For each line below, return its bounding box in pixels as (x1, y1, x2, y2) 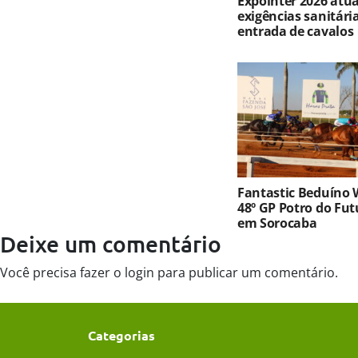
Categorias (88, 327, 155, 344)
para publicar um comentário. (154, 264, 338, 282)
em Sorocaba (237, 214, 317, 233)
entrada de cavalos (237, 22, 354, 41)
